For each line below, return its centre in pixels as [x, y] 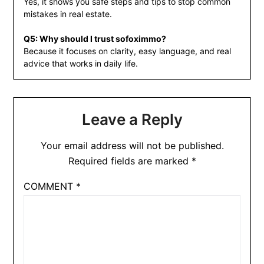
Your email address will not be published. [132, 146]
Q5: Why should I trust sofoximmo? [95, 39]
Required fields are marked [130, 161]
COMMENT [49, 187]
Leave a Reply [132, 120]
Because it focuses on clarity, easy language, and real [127, 51]
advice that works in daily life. [80, 64]
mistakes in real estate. [67, 14]
